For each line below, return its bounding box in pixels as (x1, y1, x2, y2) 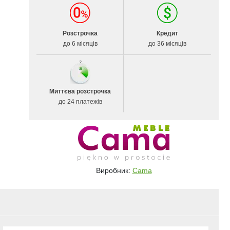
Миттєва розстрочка (49, 88, 111, 95)
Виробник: (95, 166, 132, 175)
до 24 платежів (58, 98, 102, 105)
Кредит (157, 30, 178, 37)
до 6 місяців (63, 40, 98, 47)
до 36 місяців (148, 40, 186, 47)
